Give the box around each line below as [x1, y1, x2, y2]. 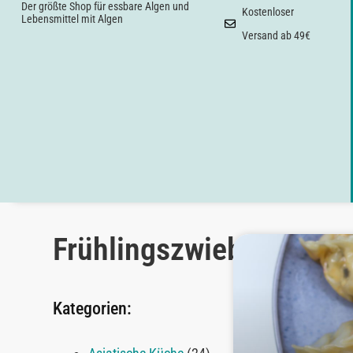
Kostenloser [242, 6, 295, 18]
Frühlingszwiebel [53, 231, 266, 269]
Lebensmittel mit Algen [20, 13, 123, 25]
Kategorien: [53, 299, 132, 319]
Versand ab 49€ [242, 29, 311, 42]
